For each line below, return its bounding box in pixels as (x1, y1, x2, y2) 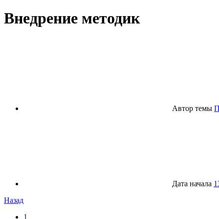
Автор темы (172, 104, 212, 113)
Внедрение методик (4, 9, 140, 27)
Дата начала (172, 179, 212, 188)
